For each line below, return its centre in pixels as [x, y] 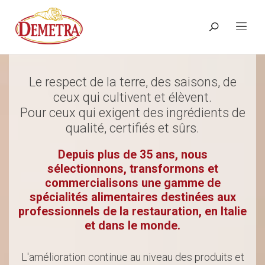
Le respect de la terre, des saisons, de [132, 82]
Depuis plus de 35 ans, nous [132, 155]
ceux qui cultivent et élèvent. [132, 97]
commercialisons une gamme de [132, 183]
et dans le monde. [132, 226]
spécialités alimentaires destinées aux [132, 197]
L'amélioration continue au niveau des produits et [132, 257]
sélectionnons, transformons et [132, 169]
